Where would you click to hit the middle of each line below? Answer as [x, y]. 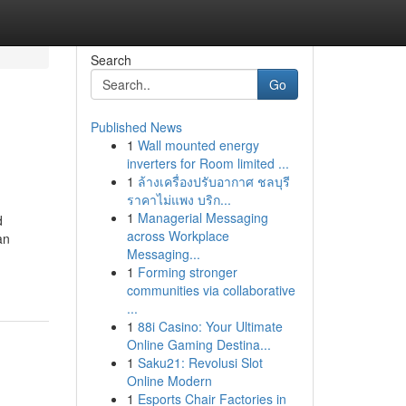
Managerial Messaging [203, 217]
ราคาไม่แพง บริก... [179, 199]
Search [111, 60]
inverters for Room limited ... [208, 163]
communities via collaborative [211, 290]
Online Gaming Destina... [198, 344]
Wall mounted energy [198, 145]
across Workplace [178, 236]
